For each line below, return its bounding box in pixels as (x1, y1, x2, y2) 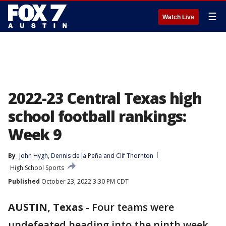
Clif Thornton (116, 151, 153, 160)
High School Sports (10, 163, 64, 172)
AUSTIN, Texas (8, 200, 83, 214)
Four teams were (92, 200, 174, 214)
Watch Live (162, 14, 194, 21)
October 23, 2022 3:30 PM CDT (40, 177, 129, 186)
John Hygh (19, 151, 48, 160)
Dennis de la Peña (51, 151, 102, 160)
